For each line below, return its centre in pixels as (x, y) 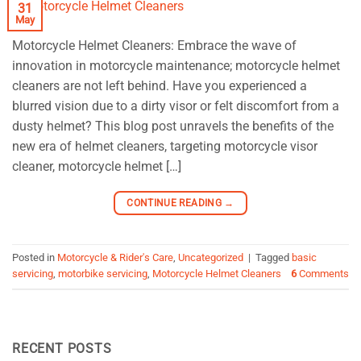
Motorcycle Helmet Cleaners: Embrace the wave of (154, 45)
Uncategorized (211, 258)
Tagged (274, 258)
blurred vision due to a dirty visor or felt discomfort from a (176, 106)
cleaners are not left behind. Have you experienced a (160, 85)
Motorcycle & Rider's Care (115, 258)
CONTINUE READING (176, 203)
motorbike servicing (103, 274)
